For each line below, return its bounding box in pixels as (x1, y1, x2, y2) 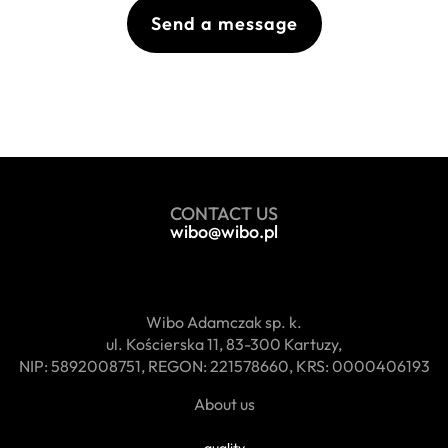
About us (193, 393, 255, 414)
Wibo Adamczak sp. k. (146, 311, 302, 332)
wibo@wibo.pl (170, 219, 278, 243)
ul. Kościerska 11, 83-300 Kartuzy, (106, 333, 342, 354)
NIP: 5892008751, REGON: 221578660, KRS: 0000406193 (18, 355, 430, 376)
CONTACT (170, 201, 252, 225)
